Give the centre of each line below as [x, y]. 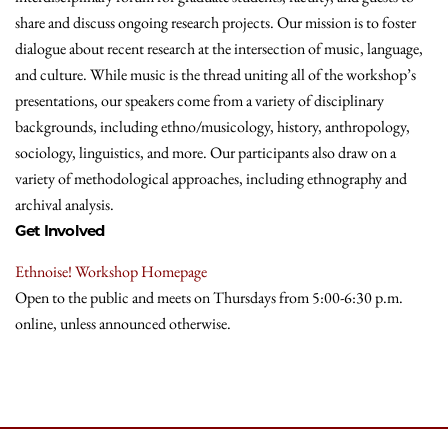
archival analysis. [64, 204]
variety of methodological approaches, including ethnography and [211, 178]
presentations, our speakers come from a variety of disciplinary [199, 100]
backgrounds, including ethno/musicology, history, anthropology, [212, 126]
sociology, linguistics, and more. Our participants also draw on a [205, 152]
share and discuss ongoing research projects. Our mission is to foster [215, 22]
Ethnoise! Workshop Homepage [111, 271]
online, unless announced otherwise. [123, 323]
